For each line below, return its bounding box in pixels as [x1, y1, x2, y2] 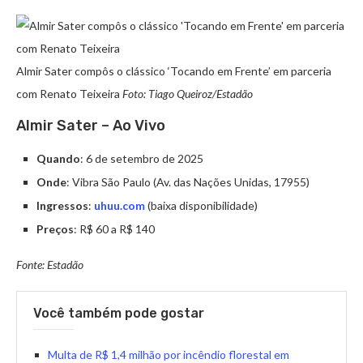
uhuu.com [94, 199, 145, 213]
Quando [36, 152, 80, 166]
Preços [36, 222, 74, 237]
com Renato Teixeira [16, 87, 122, 101]
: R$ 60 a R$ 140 [74, 222, 155, 237]
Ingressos [36, 199, 88, 213]
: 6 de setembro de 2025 [80, 152, 203, 166]
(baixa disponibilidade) [145, 199, 258, 213]
